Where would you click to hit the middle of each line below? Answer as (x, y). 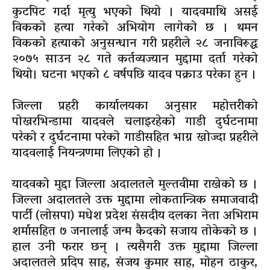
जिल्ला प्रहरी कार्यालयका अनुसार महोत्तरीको (135, 107)
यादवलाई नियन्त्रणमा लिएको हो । (87, 154)
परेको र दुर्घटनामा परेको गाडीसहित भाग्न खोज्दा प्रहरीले (135, 138)
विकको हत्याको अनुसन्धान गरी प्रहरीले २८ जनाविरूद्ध (135, 44)
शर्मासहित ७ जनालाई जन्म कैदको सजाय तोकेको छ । (135, 232)
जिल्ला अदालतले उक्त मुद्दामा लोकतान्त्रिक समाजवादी (135, 201)
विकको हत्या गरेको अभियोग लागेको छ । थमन (135, 29)
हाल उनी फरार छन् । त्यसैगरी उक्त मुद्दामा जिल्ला (135, 248)
